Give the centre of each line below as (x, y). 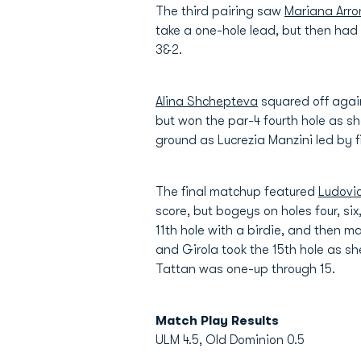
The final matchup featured (237, 192)
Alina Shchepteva (207, 102)
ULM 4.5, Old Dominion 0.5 (230, 340)
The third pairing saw (220, 11)
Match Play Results (217, 321)
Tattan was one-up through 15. (245, 269)
